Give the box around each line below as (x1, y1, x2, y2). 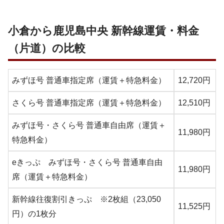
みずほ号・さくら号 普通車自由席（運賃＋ (12, 120, 166, 129)
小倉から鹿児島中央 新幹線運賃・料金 (8, 24, 199, 37)
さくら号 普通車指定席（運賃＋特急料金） (12, 98, 166, 107)
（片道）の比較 (8, 41, 85, 54)
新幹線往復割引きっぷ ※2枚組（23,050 (12, 194, 161, 203)
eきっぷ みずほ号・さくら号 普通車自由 (12, 157, 162, 166)
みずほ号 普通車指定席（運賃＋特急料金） (12, 75, 166, 84)
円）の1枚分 (12, 209, 56, 218)
